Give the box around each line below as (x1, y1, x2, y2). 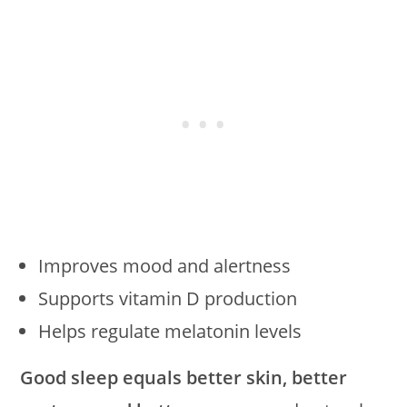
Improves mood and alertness (38, 253, 292, 278)
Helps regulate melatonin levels (38, 319, 303, 343)
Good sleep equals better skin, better (20, 365, 348, 390)
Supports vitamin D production (38, 286, 298, 311)
